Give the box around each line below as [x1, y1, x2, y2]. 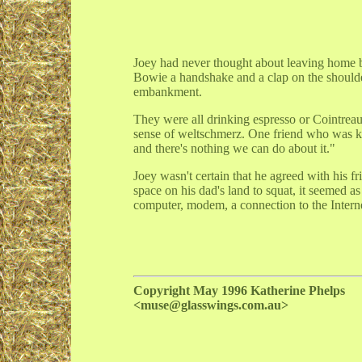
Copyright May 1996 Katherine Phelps [133, 283, 345, 297]
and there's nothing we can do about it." [133, 141, 335, 156]
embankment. [133, 85, 202, 99]
